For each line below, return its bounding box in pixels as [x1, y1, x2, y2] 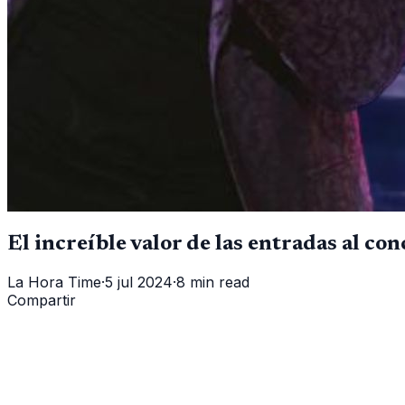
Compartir [7, 290, 76, 309]
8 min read [176, 272, 250, 291]
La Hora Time [7, 272, 101, 291]
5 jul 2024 [105, 272, 173, 291]
